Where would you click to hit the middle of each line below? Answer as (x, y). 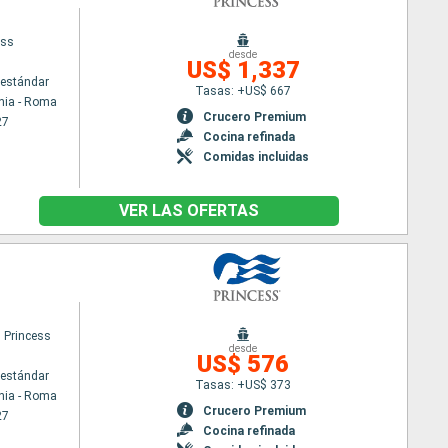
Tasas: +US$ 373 (243, 384)
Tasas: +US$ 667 (243, 90)
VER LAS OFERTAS (189, 210)
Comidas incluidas (256, 156)
